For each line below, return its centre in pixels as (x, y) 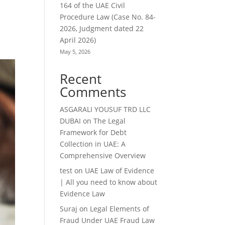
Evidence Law (83, 193)
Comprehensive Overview (103, 155)
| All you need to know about (109, 182)
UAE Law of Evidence (120, 170)
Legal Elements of (120, 208)
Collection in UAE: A (93, 144)
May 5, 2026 (75, 51)
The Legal (110, 121)
